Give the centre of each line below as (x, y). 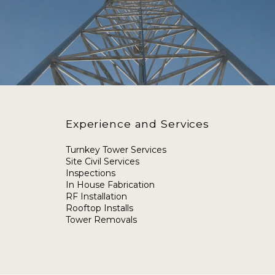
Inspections (90, 173)
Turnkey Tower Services (116, 150)
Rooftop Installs (99, 208)
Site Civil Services (102, 161)
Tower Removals (101, 220)
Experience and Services (137, 124)
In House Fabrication (110, 185)
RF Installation (96, 196)
